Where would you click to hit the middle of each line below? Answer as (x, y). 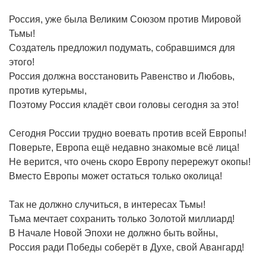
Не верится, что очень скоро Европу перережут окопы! (130, 161)
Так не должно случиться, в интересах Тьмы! (107, 204)
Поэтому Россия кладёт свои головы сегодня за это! (124, 104)
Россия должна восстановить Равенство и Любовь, (122, 76)
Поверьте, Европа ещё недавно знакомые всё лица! (124, 147)
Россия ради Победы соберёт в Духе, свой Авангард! (126, 247)
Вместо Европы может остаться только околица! (115, 176)
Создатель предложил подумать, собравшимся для (122, 47)
